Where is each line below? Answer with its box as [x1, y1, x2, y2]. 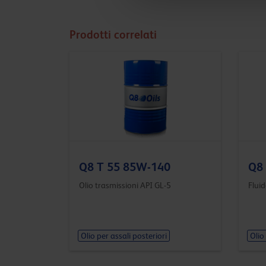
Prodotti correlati [69, 28, 157, 41]
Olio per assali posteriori [80, 231, 167, 241]
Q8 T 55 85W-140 [79, 160, 170, 173]
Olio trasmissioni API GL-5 [79, 180, 171, 190]
